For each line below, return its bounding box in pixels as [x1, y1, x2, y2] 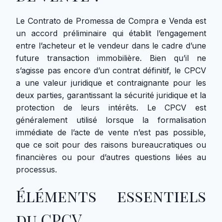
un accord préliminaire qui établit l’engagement [16, 28, 206, 38]
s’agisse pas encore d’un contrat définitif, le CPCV [16, 65, 206, 75]
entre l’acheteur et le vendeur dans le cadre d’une [16, 41, 206, 51]
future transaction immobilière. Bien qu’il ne [16, 53, 206, 63]
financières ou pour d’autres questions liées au [16, 152, 206, 162]
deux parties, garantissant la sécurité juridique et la [16, 90, 206, 100]
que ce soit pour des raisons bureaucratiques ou [16, 140, 206, 150]
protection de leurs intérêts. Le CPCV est [16, 103, 206, 112]
